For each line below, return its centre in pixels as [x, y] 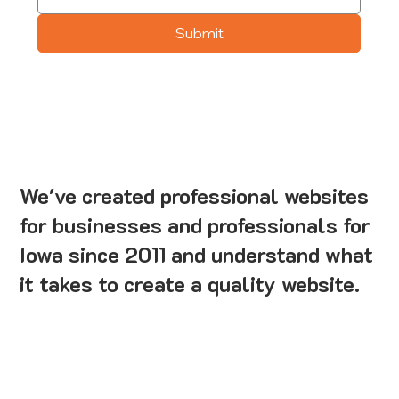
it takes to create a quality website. [190, 284]
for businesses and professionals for [195, 225]
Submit [199, 33]
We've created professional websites [195, 196]
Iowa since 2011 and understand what [197, 255]
